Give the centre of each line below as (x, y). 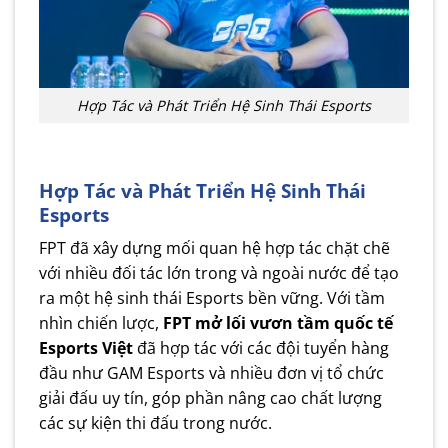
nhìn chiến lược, (101, 323)
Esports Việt (86, 348)
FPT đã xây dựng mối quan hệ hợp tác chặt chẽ (214, 248)
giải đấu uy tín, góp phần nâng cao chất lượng (210, 398)
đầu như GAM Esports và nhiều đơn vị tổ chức (211, 373)
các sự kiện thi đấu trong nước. (155, 423)
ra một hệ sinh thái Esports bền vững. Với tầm (212, 298)
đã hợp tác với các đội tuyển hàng (261, 348)
